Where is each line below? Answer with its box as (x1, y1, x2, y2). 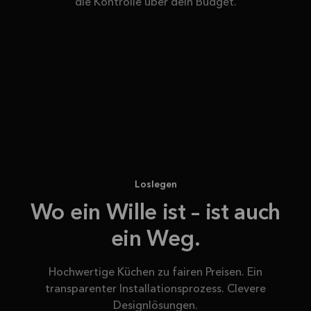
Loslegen (134, 180, 177, 190)
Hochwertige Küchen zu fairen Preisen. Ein (49, 267, 262, 278)
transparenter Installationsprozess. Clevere (45, 284, 266, 295)
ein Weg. (110, 229, 201, 251)
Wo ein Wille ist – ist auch (30, 203, 281, 225)
